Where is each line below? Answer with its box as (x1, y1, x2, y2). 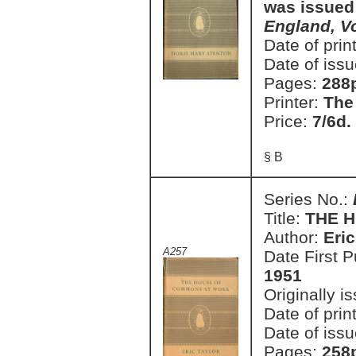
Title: (264, 209, 305, 227)
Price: (264, 112, 312, 130)
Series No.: (264, 190, 353, 208)
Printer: (264, 93, 323, 111)
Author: (264, 228, 323, 246)
